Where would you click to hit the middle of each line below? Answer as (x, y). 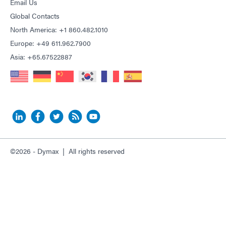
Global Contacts (35, 16)
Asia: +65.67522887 (41, 57)
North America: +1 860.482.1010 (59, 30)
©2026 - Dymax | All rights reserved (67, 151)
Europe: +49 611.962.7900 (50, 43)
